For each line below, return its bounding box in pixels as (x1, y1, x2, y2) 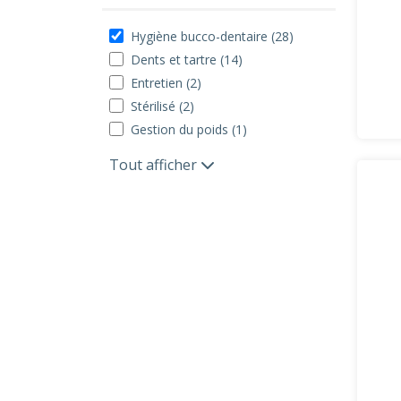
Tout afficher (109, 155, 200, 175)
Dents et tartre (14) (131, 51, 243, 68)
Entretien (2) (131, 74, 201, 91)
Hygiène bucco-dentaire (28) (131, 28, 294, 45)
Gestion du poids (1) (131, 121, 247, 138)
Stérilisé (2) (131, 98, 194, 115)
